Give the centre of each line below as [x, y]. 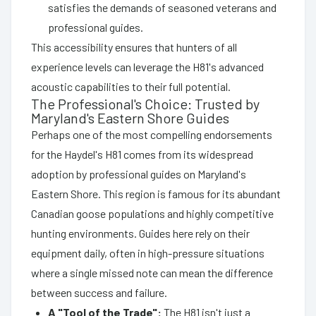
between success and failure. [99, 292]
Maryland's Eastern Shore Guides [130, 117]
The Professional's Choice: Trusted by [145, 103]
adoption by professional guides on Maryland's [139, 174]
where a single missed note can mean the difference [152, 272]
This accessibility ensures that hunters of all [134, 47]
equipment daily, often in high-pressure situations [148, 253]
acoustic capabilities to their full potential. [131, 86]
